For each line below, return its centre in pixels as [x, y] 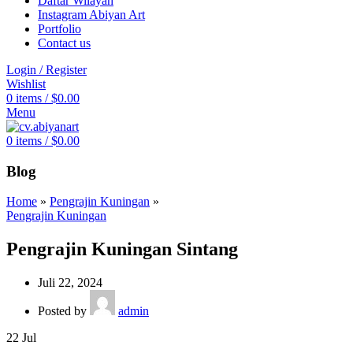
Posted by [64, 311]
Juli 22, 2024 [70, 283]
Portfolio [59, 29]
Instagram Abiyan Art [91, 15]
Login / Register [46, 70]
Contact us [64, 43]
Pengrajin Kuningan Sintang [122, 249]
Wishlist [26, 84]
